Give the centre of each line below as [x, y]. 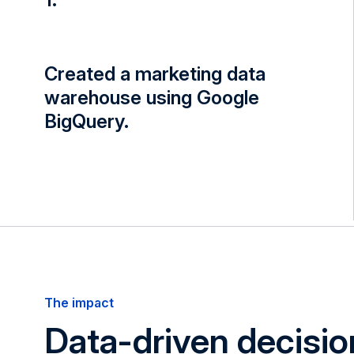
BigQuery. [87, 121]
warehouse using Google [152, 97]
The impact [79, 302]
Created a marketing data [155, 73]
